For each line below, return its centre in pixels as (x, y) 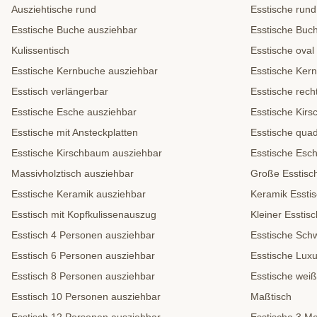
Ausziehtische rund (54, 10)
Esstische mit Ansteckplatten (75, 133)
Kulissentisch (40, 51)
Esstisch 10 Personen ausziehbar (86, 297)
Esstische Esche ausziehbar (74, 112)
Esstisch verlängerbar (60, 92)
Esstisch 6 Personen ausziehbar (83, 256)
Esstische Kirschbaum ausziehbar (87, 153)
